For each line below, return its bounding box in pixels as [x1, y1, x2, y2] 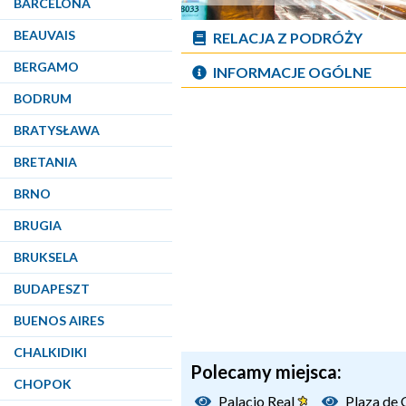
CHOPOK [14, 376, 72, 391]
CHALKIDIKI [14, 344, 87, 360]
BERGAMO [14, 59, 79, 74]
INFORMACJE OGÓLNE [213, 63, 372, 81]
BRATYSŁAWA [14, 122, 100, 138]
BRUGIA [14, 217, 62, 233]
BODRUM [14, 91, 72, 106]
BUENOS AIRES [14, 313, 104, 328]
